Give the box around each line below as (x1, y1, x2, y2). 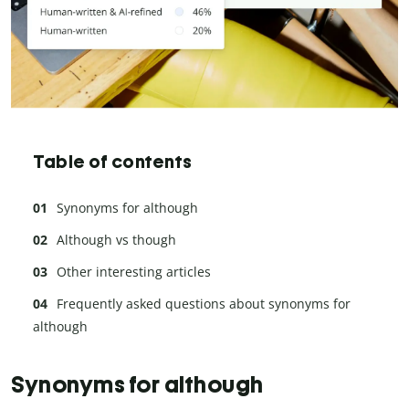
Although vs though (57, 231, 176, 249)
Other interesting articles (57, 263, 211, 281)
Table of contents (33, 151, 193, 173)
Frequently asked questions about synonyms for (57, 295, 351, 313)
